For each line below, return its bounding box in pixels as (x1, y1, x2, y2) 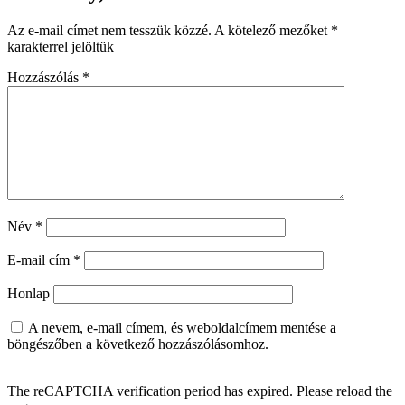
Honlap (7, 286, 50, 302)
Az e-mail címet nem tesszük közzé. (7, 23, 212, 39)
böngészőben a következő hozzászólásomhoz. (7, 336, 268, 353)
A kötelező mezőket (214, 23, 331, 39)
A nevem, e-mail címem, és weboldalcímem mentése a (28, 320, 336, 336)
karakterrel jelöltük (7, 39, 114, 55)
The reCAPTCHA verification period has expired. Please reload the (7, 383, 392, 400)
